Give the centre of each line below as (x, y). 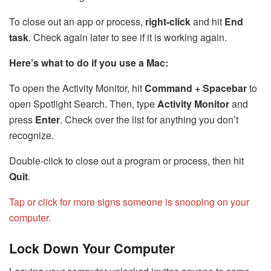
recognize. (31, 135)
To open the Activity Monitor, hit (77, 88)
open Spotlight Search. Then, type (83, 103)
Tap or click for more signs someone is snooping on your (129, 201)
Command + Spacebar (196, 88)
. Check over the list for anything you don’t (149, 119)
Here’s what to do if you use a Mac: (89, 62)
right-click (168, 21)
